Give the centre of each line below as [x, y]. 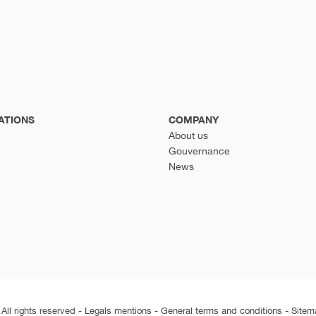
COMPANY [194, 120]
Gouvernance [199, 151]
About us [188, 136]
